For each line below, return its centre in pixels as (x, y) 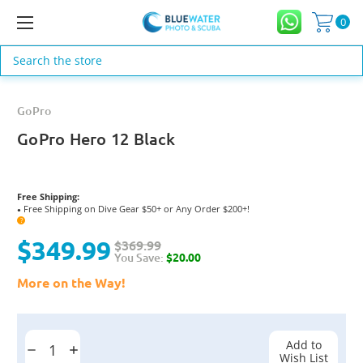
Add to (303, 344)
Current (38, 327)
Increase (89, 351)
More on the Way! (71, 282)
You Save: (139, 257)
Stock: (34, 340)
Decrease (49, 351)
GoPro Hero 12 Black (96, 138)
